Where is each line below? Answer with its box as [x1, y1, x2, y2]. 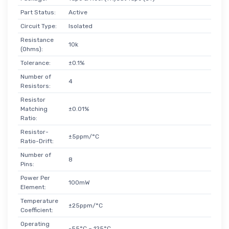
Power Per [20, 174, 50, 181]
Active [68, 8, 87, 16]
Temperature [20, 197, 58, 204]
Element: [20, 183, 46, 191]
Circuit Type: [20, 22, 57, 30]
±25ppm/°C [68, 201, 103, 209]
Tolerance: [20, 59, 51, 66]
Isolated [68, 22, 93, 30]
